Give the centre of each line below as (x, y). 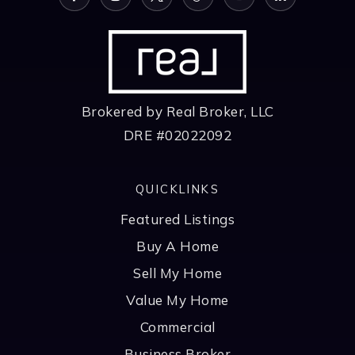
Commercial (177, 326)
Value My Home (177, 300)
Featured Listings (177, 219)
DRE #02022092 (177, 135)
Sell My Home (177, 273)
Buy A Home (177, 246)
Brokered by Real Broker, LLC (177, 111)
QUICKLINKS (177, 189)
